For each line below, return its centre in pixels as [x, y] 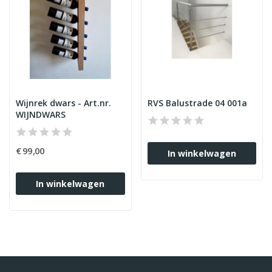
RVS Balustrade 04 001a [197, 103]
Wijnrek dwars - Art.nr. [63, 103]
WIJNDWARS [41, 114]
